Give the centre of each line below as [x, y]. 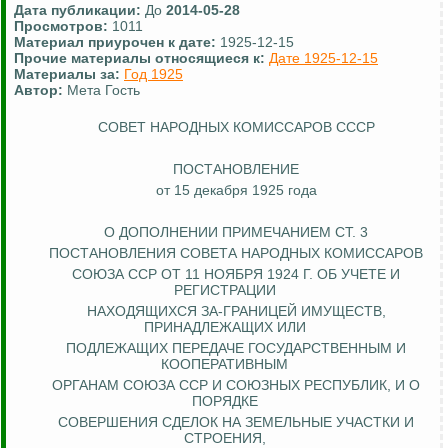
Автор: [38, 90]
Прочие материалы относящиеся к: [141, 58]
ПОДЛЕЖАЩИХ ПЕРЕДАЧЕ [157, 348]
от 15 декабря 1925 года [236, 190]
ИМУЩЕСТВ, [341, 311]
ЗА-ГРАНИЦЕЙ [248, 311]
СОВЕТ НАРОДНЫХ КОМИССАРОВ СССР [236, 127]
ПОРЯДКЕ [224, 401]
